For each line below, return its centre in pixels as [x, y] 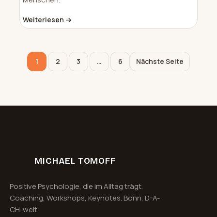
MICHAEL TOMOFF [75, 161]
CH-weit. [24, 209]
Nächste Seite [160, 61]
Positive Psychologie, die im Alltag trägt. [76, 186]
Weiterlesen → [47, 19]
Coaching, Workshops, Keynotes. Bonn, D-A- [85, 198]
